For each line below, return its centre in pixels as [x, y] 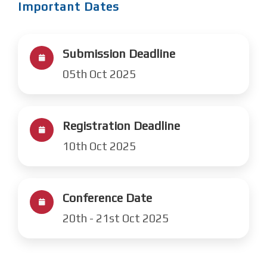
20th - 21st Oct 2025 [116, 218]
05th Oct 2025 [99, 74]
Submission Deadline [119, 53]
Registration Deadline [121, 125]
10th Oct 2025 [99, 146]
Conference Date [107, 198]
